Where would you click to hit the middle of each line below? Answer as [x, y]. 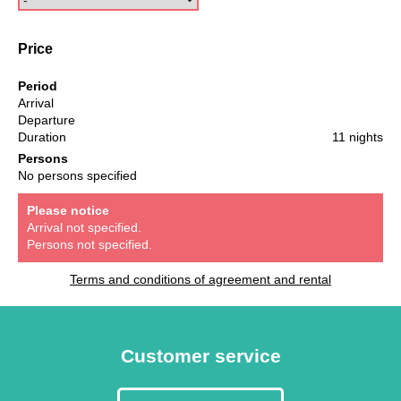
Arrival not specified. [84, 227]
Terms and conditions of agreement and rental [200, 279]
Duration [42, 137]
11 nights [358, 137]
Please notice [68, 210]
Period [38, 85]
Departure [47, 119]
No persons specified [77, 175]
